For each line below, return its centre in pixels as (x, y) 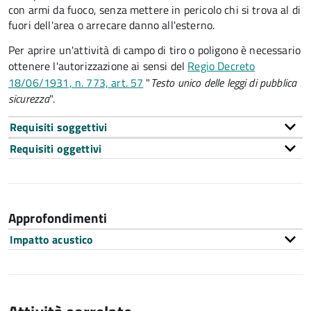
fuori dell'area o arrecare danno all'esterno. (113, 25)
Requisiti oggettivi (56, 149)
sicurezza (29, 99)
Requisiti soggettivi (59, 127)
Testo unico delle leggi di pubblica (224, 83)
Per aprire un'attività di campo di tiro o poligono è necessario (155, 50)
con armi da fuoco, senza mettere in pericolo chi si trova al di (155, 10)
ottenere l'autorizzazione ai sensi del (98, 66)
